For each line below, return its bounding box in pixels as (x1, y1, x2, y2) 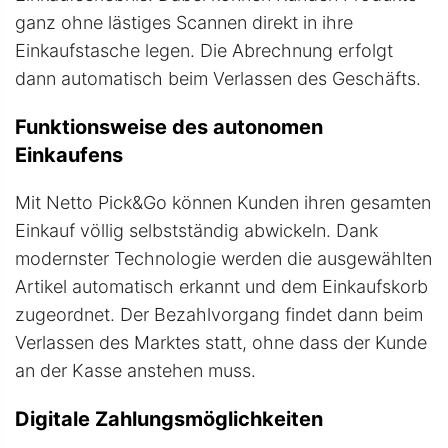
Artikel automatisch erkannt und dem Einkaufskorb (15, 275, 428, 297)
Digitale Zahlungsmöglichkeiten (15, 406, 323, 431)
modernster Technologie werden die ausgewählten (15, 247, 432, 269)
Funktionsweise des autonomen (15, 114, 323, 139)
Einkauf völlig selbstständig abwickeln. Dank (15, 219, 378, 241)
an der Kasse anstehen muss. (15, 359, 256, 381)
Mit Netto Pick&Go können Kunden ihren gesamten (15, 191, 431, 213)
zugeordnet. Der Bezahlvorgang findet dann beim (15, 303, 423, 325)
